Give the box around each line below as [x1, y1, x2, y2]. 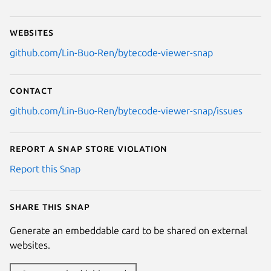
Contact [10, 84, 53, 96]
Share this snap [10, 200, 90, 212]
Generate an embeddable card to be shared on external [10, 224, 247, 236]
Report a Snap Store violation [10, 142, 168, 154]
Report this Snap [10, 163, 80, 174]
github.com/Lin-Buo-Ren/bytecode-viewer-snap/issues [10, 105, 243, 116]
